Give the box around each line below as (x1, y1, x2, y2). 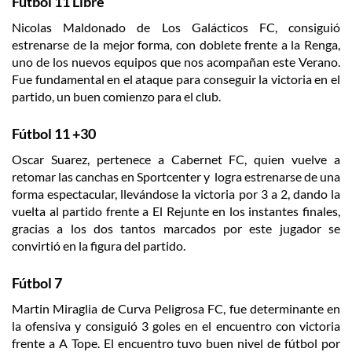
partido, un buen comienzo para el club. (12, 89, 221, 104)
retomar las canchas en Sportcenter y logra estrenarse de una (12, 169, 340, 185)
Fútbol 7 (12, 274, 62, 292)
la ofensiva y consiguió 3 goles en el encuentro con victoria (12, 318, 340, 334)
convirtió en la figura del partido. (12, 238, 185, 254)
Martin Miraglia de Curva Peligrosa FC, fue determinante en (12, 301, 340, 317)
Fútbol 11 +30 (12, 125, 96, 143)
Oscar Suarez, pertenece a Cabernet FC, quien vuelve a (12, 152, 340, 167)
